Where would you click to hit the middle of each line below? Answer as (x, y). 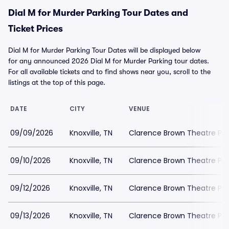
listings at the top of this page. (57, 82)
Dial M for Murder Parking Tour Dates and (98, 13)
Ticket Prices (36, 29)
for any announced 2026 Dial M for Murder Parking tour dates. (109, 61)
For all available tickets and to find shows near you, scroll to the (109, 72)
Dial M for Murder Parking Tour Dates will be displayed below (104, 50)
